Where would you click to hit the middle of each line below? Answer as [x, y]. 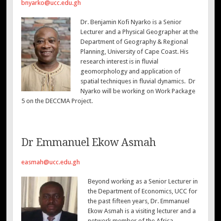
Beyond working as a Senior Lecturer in [143, 182]
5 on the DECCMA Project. [57, 101]
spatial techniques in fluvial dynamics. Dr [138, 81]
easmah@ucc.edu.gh [51, 162]
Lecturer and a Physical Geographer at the [139, 32]
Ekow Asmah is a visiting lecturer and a [142, 211]
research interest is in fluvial [119, 61]
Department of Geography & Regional [134, 42]
